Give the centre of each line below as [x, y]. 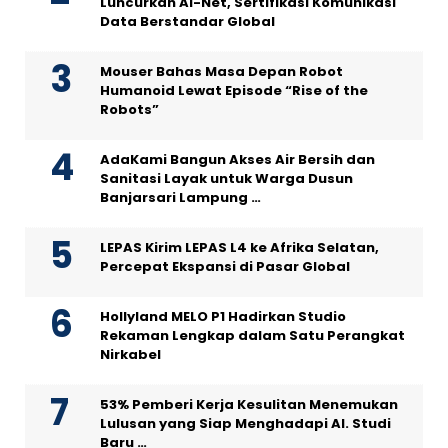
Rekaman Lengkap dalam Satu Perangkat [252, 336]
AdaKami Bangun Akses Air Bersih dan [237, 160]
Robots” [129, 110]
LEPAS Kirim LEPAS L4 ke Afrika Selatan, [239, 248]
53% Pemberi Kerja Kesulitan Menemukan [249, 405]
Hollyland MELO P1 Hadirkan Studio [223, 317]
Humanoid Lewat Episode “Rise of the [234, 91]
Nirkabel [130, 355]
